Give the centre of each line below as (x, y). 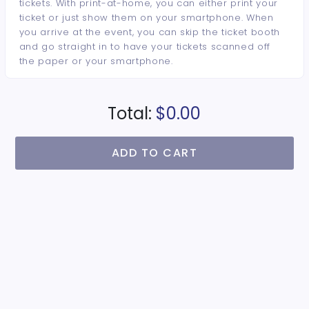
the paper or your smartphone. (96, 61)
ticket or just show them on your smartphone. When (146, 18)
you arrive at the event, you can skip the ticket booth (149, 32)
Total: (130, 113)
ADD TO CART (154, 153)
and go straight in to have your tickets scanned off (144, 47)
